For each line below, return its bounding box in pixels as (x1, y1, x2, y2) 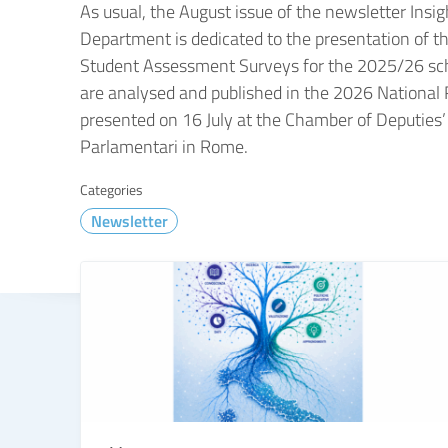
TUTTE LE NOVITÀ (80, 271, 203, 292)
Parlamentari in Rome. (80, 133, 248, 160)
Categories (80, 179, 143, 200)
